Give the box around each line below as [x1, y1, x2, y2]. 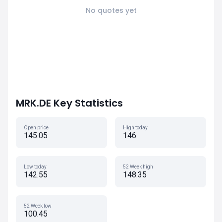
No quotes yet [85, 5, 137, 15]
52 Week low [24, 203, 52, 209]
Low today [24, 164, 47, 169]
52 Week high [123, 164, 153, 169]
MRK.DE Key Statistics [16, 96, 123, 110]
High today [123, 125, 148, 130]
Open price [24, 125, 49, 130]
